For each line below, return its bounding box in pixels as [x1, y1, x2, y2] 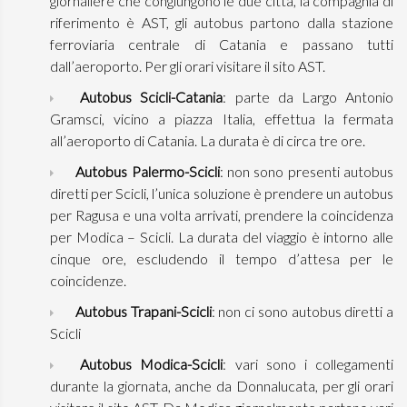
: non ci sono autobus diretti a [211, 303, 393, 320]
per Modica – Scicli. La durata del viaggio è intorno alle [50, 228, 393, 245]
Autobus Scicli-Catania [80, 88, 223, 105]
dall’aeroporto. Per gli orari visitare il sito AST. [50, 57, 325, 74]
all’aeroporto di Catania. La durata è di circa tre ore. [50, 132, 365, 149]
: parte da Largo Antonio [223, 88, 394, 105]
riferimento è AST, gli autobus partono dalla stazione [50, 14, 393, 31]
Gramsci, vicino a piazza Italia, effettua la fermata [50, 110, 393, 127]
